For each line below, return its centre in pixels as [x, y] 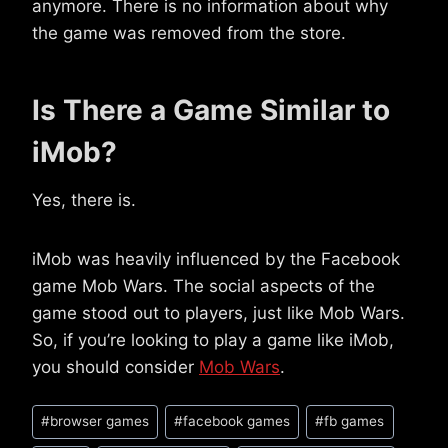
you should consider [115, 367]
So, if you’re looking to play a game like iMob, [213, 340]
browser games [100, 421]
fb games [354, 421]
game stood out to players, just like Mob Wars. [218, 313]
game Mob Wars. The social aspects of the [203, 286]
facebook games [237, 421]
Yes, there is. [84, 200]
